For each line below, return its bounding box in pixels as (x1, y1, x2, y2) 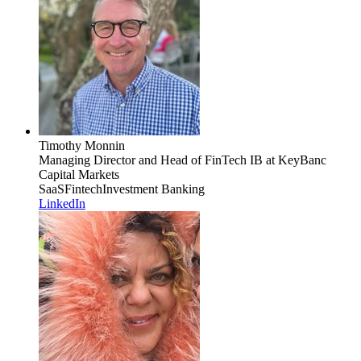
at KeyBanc (263, 152, 326, 167)
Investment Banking (102, 181, 205, 196)
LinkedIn (39, 196, 85, 210)
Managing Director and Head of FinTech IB (39, 152, 263, 167)
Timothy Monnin (39, 138, 125, 152)
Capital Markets (39, 167, 119, 181)
